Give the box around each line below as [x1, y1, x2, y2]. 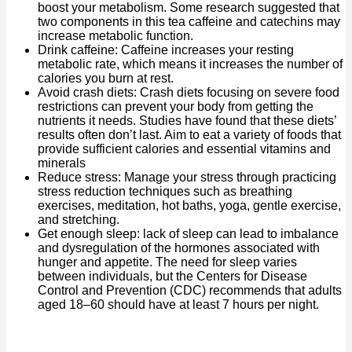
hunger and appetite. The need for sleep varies [38, 255, 297, 269]
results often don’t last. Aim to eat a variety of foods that [38, 127, 341, 141]
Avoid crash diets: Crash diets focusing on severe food [38, 85, 339, 99]
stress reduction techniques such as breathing [38, 184, 292, 198]
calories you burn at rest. [38, 71, 174, 85]
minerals [38, 156, 86, 170]
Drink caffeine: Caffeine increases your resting [38, 42, 294, 57]
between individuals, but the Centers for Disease [38, 269, 307, 283]
